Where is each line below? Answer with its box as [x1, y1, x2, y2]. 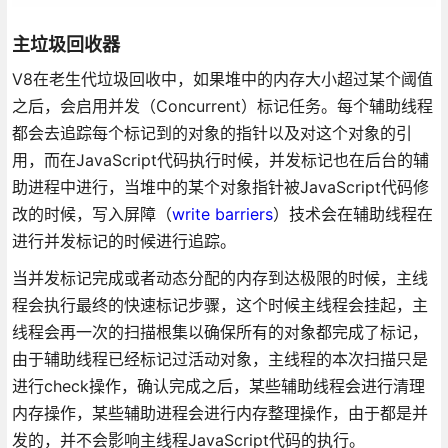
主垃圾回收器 [11, 33, 120, 55]
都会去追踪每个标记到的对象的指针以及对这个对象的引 [11, 122, 412, 143]
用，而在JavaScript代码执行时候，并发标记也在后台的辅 [11, 149, 429, 170]
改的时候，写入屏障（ [11, 203, 172, 224]
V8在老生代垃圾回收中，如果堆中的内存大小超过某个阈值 [11, 68, 433, 89]
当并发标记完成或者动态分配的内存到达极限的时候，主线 [11, 267, 428, 288]
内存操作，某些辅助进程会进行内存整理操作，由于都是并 [11, 402, 428, 423]
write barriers [171, 203, 273, 224]
